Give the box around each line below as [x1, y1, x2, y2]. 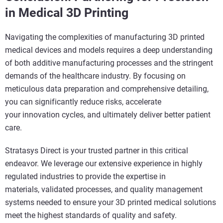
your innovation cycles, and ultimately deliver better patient [5, 110, 211, 119]
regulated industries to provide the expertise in [5, 171, 166, 181]
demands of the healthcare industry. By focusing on [5, 71, 186, 81]
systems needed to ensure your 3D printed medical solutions [5, 197, 216, 207]
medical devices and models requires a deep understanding [5, 45, 213, 55]
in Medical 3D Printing [5, 5, 128, 20]
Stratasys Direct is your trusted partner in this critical [5, 145, 188, 155]
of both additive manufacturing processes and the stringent [5, 58, 213, 68]
